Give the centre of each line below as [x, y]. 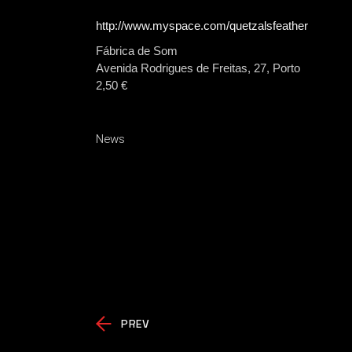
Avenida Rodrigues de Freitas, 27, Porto [198, 68]
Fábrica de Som [137, 51]
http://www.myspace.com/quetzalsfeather [202, 26]
